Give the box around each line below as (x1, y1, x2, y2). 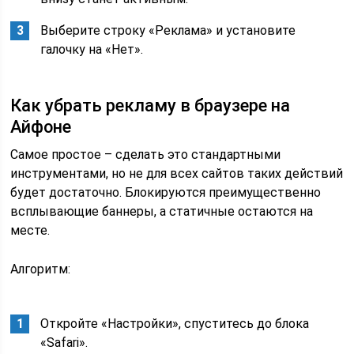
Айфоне (10, 117, 72, 137)
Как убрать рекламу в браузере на (10, 96, 291, 115)
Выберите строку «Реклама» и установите (40, 23, 296, 38)
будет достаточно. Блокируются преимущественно (10, 185, 322, 200)
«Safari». (40, 335, 88, 350)
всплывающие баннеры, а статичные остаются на (10, 204, 314, 219)
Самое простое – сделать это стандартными (10, 147, 281, 162)
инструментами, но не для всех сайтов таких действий (10, 166, 344, 181)
